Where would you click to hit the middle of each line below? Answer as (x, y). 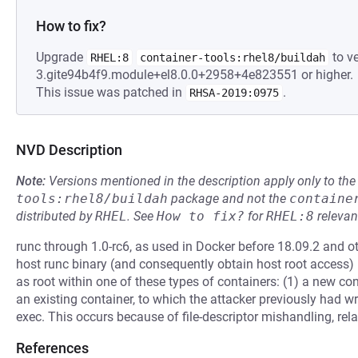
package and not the (229, 199)
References (52, 348)
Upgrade (61, 57)
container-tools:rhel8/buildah (233, 58)
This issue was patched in (111, 92)
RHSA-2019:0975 (234, 93)
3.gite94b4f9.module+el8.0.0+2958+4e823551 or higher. (195, 75)
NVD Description (69, 150)
